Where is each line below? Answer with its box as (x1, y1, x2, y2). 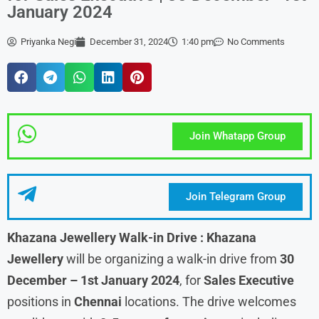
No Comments (227, 36, 285, 47)
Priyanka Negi (21, 36, 76, 47)
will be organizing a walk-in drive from (63, 251, 280, 266)
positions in (7, 293, 74, 309)
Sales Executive (204, 272, 294, 288)
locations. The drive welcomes (122, 293, 296, 309)
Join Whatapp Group (189, 129, 286, 142)
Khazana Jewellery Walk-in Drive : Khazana (7, 229, 256, 245)
